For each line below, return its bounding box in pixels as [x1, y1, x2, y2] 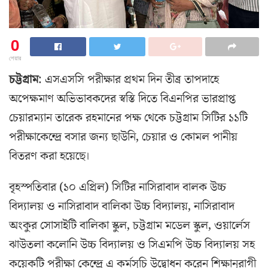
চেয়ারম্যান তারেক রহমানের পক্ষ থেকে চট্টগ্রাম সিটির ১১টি [9, 109, 248, 127]
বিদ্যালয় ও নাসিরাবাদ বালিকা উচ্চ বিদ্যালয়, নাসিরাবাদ [9, 198, 234, 215]
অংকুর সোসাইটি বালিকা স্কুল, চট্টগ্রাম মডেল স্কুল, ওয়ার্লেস [9, 217, 250, 234]
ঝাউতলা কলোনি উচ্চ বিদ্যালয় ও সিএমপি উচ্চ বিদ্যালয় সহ [9, 236, 255, 254]
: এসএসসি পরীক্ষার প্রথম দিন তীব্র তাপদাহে [38, 71, 219, 89]
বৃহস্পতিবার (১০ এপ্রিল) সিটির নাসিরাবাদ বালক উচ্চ [9, 179, 226, 196]
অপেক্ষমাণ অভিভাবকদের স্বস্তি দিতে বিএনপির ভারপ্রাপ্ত [9, 90, 236, 108]
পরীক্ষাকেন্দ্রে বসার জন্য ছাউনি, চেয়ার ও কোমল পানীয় [9, 129, 237, 146]
